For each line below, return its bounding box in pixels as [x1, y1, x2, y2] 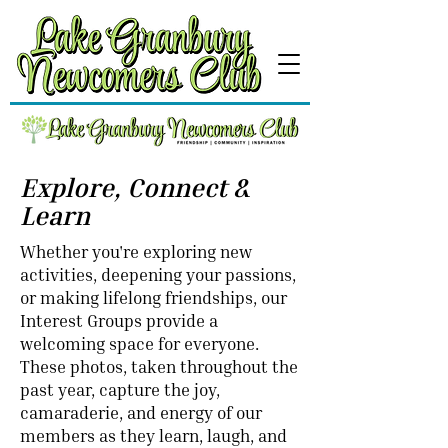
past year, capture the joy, [20, 385, 220, 399]
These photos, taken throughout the [20, 362, 298, 376]
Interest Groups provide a [20, 316, 218, 330]
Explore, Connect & [20, 180, 249, 202]
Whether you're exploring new [20, 247, 252, 261]
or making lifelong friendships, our [20, 293, 287, 307]
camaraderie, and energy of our [20, 408, 262, 422]
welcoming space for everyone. [20, 339, 259, 353]
